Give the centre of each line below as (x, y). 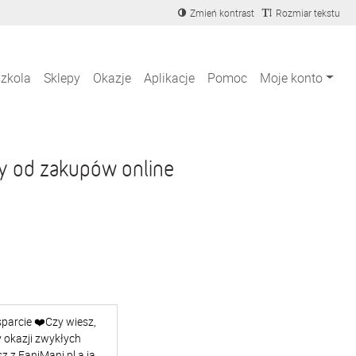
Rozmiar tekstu (308, 13)
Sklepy (62, 77)
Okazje (112, 77)
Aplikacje (170, 77)
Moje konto (292, 77)
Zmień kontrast (222, 13)
